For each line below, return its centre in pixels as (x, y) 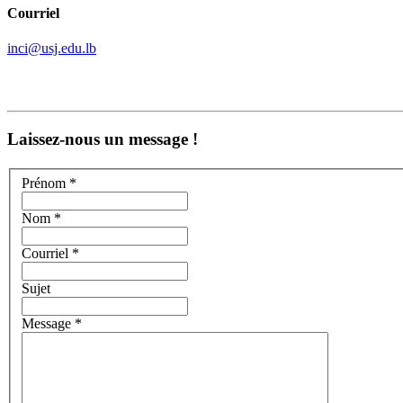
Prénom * (49, 183)
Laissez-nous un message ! (103, 139)
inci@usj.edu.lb (52, 49)
